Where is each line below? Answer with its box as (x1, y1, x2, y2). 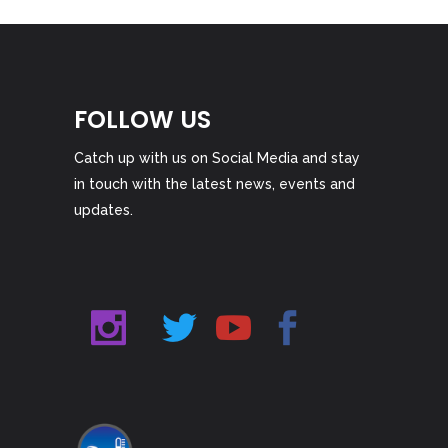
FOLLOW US (74, 103, 211, 137)
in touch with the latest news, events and (74, 176, 355, 193)
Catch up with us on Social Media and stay (74, 150, 360, 167)
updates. (74, 202, 133, 219)
